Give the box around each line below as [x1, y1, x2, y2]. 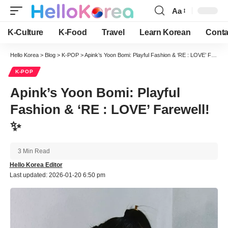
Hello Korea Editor [9, 161, 63, 168]
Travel [102, 28, 125, 37]
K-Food [59, 28, 87, 37]
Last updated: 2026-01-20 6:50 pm [9, 172, 105, 179]
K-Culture [8, 28, 44, 37]
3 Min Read [18, 148, 50, 155]
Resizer [172, 24, 198, 34]
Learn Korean [139, 28, 191, 37]
